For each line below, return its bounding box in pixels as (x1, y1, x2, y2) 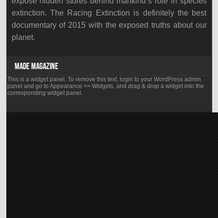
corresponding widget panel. (7, 90, 83, 96)
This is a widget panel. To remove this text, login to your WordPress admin (7, 76, 201, 83)
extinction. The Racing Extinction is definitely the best (11, 9, 207, 17)
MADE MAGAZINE (14, 61, 58, 72)
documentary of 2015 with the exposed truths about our (11, 21, 207, 29)
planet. (11, 33, 35, 41)
